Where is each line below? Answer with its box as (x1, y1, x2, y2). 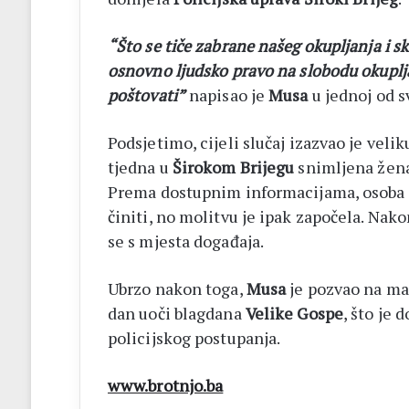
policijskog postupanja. (107, 326, 281, 349)
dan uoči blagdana (107, 301, 246, 324)
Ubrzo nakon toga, (107, 277, 246, 299)
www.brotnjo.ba (107, 373, 224, 396)
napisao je (184, 83, 269, 106)
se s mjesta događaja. (107, 229, 265, 252)
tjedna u (107, 155, 173, 178)
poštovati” (107, 83, 185, 106)
